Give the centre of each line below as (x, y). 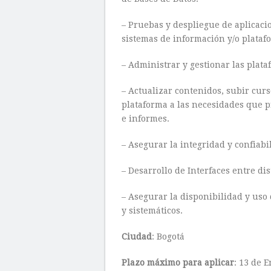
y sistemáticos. (152, 211)
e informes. (145, 119)
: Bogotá (168, 237)
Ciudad (137, 237)
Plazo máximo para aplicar (178, 263)
